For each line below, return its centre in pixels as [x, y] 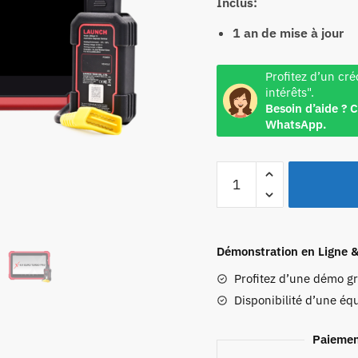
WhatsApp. [295, 125]
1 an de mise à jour [288, 32]
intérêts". [289, 93]
